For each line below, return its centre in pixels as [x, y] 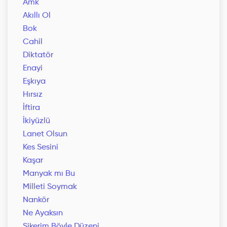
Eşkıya [34, 82]
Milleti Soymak [50, 187]
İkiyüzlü [36, 121]
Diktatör [38, 55]
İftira [31, 108]
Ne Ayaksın [43, 214]
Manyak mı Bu [49, 174]
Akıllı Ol [37, 16]
